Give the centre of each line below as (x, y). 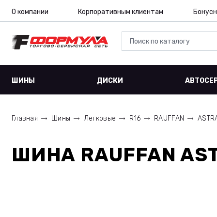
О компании (30, 12)
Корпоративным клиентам (121, 12)
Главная (25, 118)
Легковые (100, 118)
